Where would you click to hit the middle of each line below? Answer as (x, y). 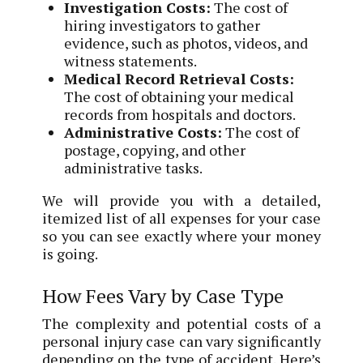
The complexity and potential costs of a (181, 324)
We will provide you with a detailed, (181, 200)
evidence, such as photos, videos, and (186, 43)
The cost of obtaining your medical (179, 96)
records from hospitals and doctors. (180, 114)
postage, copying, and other (155, 149)
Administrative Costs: (143, 132)
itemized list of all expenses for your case (181, 218)
